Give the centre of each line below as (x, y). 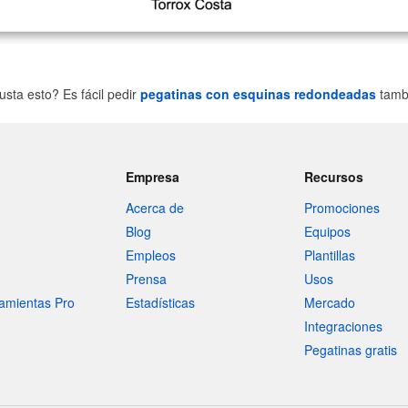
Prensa (146, 279)
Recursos (334, 177)
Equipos (328, 231)
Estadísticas (160, 302)
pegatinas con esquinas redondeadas (258, 94)
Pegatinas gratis (351, 350)
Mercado (330, 302)
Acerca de (154, 208)
